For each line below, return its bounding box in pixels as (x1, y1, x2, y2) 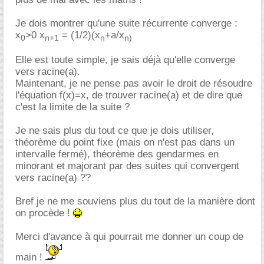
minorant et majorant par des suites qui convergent (15, 160, 239, 172)
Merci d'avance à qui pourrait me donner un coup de (15, 231, 243, 243)
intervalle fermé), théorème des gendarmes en (15, 148, 219, 160)
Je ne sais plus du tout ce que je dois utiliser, (15, 125, 214, 137)
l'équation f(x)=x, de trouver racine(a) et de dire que (15, 90, 242, 101)
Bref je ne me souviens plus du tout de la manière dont (15, 196, 255, 207)
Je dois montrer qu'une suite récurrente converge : (15, 18, 237, 29)
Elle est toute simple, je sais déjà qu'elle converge (15, 54, 235, 66)
